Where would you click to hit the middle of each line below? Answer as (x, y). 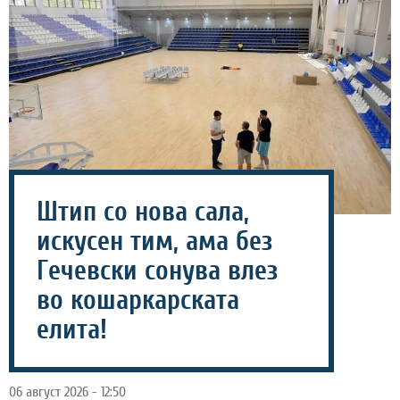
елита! (72, 330)
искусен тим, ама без (154, 242)
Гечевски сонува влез (157, 271)
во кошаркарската (138, 300)
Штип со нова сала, (143, 212)
